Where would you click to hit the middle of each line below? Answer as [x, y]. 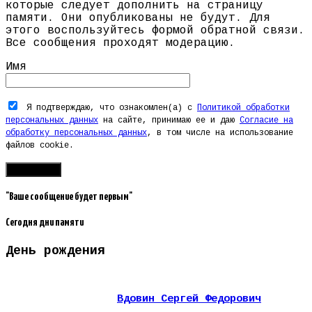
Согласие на [266, 120]
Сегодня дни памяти [45, 223]
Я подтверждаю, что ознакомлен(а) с [112, 108]
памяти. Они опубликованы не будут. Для [138, 18]
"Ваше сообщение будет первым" [69, 197]
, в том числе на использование [220, 133]
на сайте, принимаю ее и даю [169, 120]
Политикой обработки [243, 108]
